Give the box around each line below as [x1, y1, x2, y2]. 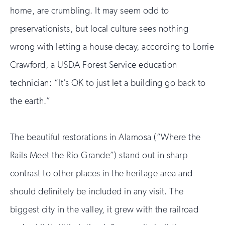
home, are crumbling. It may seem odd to [10, 5, 169, 16]
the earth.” [10, 95, 51, 106]
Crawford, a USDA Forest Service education [10, 59, 177, 70]
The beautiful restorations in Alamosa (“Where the [10, 131, 201, 143]
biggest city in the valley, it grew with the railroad [10, 203, 199, 215]
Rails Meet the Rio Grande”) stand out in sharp [10, 149, 188, 161]
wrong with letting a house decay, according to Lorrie [10, 41, 214, 52]
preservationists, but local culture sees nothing [10, 23, 189, 34]
